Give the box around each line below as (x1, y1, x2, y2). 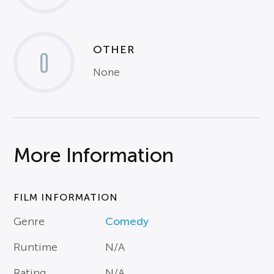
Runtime (13, 241, 58, 253)
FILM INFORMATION (13, 192, 119, 202)
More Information (13, 144, 174, 166)
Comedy (105, 215, 149, 228)
